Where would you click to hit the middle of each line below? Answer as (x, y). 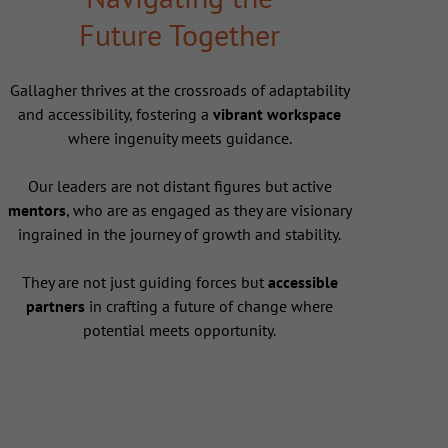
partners (56, 306)
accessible (302, 282)
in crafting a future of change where (209, 306)
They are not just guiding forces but (144, 282)
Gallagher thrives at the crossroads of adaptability (179, 90)
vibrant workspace (277, 114)
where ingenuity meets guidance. (179, 138)
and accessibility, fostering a (116, 114)
